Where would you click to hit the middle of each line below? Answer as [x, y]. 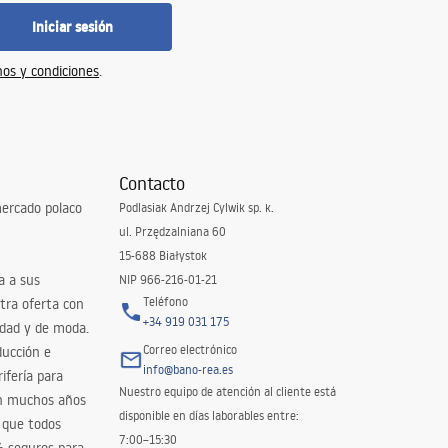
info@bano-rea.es [187, 369]
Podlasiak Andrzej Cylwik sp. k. [196, 207]
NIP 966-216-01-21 [167, 279]
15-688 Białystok [162, 255]
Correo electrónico [189, 349]
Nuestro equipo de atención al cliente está [227, 391]
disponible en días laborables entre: [208, 415]
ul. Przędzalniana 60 [172, 231]
